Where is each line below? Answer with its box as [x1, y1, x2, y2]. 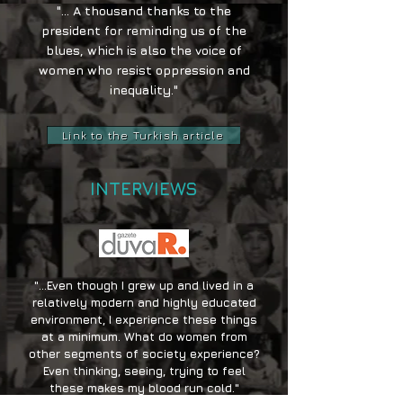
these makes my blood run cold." [49, 381, 239, 395]
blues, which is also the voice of [46, 42, 242, 58]
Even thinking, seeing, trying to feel [42, 363, 246, 378]
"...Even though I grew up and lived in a [34, 278, 254, 292]
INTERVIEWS [90, 178, 198, 199]
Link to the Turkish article [62, 128, 225, 142]
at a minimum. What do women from [40, 329, 247, 344]
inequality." [110, 82, 178, 97]
